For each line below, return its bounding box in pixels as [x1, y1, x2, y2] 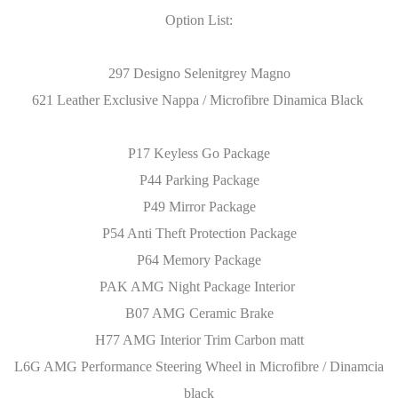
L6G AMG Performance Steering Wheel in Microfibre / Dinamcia [14, 359, 384, 374]
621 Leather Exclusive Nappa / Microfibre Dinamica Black [31, 92, 367, 107]
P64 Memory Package [137, 252, 261, 267]
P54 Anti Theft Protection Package [101, 226, 297, 241]
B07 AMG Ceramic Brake [124, 306, 274, 321]
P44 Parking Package [139, 172, 259, 187]
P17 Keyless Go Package [128, 146, 270, 161]
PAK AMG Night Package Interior [99, 279, 298, 294]
